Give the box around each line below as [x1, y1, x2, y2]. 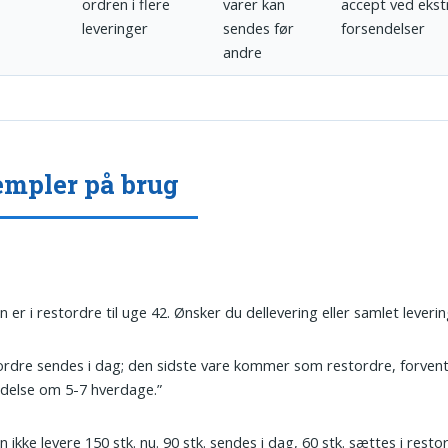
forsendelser [341, 18, 426, 39]
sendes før [223, 18, 295, 39]
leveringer [82, 18, 149, 39]
